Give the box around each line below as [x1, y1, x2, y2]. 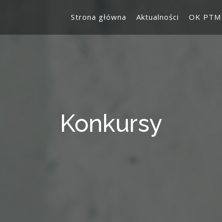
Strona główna [71, 12, 126, 22]
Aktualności [136, 12, 179, 22]
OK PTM [189, 12, 221, 22]
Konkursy [60, 110, 162, 137]
